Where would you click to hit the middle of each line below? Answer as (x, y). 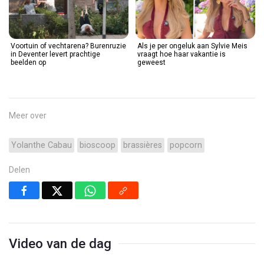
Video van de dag (60, 243)
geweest (151, 62)
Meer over (28, 115)
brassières (143, 145)
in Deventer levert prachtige (55, 54)
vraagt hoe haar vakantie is (181, 54)
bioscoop (98, 145)
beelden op (28, 62)
